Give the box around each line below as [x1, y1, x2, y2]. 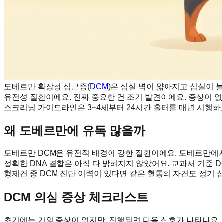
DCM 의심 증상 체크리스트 [4, 190, 148, 204]
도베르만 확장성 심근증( [4, 82, 90, 91]
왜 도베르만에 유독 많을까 [4, 123, 145, 137]
